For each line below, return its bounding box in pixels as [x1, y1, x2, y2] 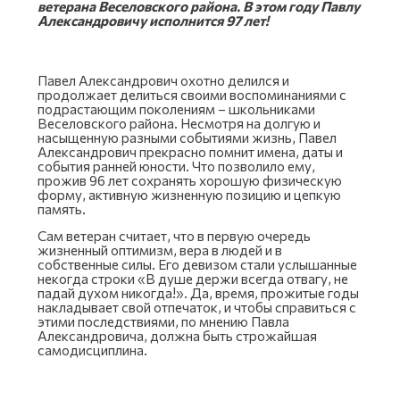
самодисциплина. [37, 341, 147, 358]
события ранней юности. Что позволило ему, [37, 157, 315, 174]
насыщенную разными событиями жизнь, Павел [37, 129, 337, 146]
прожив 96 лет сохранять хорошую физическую [37, 171, 342, 188]
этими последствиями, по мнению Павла [37, 312, 289, 329]
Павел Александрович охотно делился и [37, 71, 289, 88]
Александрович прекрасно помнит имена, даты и [37, 143, 343, 160]
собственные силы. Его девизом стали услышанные [37, 255, 357, 272]
